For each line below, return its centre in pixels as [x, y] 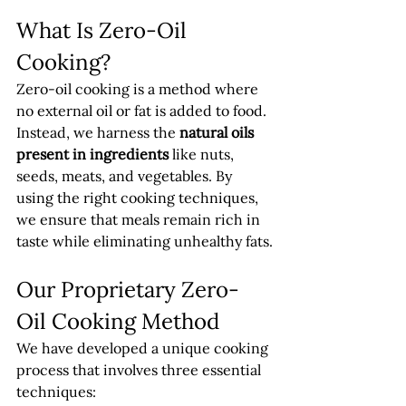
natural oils [218, 132]
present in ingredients [92, 154]
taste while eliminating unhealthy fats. [145, 241]
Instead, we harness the [98, 132]
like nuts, [203, 154]
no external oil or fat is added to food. [143, 111]
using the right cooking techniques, [139, 198]
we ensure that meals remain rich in [140, 219]
